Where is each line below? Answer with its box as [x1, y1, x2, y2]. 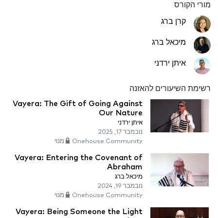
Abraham [107, 163, 143, 171]
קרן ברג [161, 18, 186, 26]
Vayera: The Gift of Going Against [13, 100, 143, 108]
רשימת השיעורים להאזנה [129, 85, 211, 93]
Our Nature [99, 109, 143, 117]
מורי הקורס [174, 1, 211, 9]
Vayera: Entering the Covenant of [15, 154, 143, 162]
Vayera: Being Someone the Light [16, 208, 143, 216]
